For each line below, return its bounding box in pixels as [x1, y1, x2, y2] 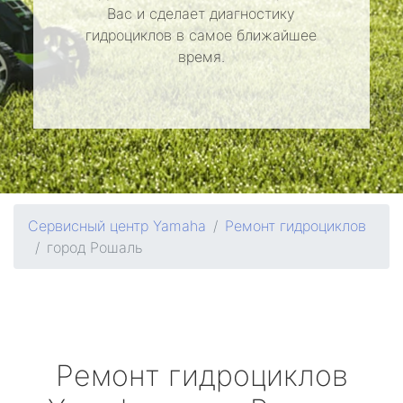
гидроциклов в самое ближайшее [85, 26, 318, 44]
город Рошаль [47, 238, 143, 256]
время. [177, 48, 225, 66]
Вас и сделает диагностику [107, 4, 296, 22]
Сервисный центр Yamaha [28, 217, 206, 235]
